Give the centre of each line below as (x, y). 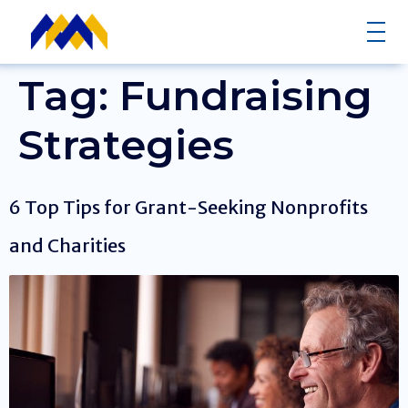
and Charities (67, 245)
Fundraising (246, 95)
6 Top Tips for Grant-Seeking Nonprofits (189, 207)
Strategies (126, 144)
